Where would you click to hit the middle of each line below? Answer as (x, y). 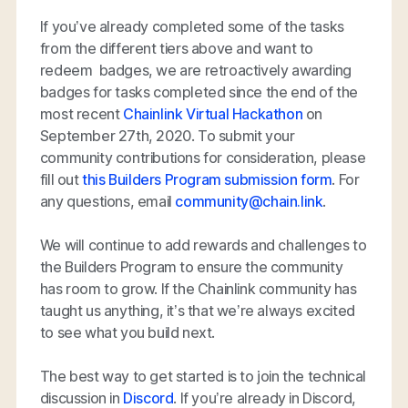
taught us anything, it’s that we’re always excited (197, 310)
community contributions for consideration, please (203, 157)
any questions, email (107, 201)
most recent (82, 113)
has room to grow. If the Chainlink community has (198, 288)
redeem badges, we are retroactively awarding (195, 70)
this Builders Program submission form (207, 179)
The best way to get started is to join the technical (203, 376)
